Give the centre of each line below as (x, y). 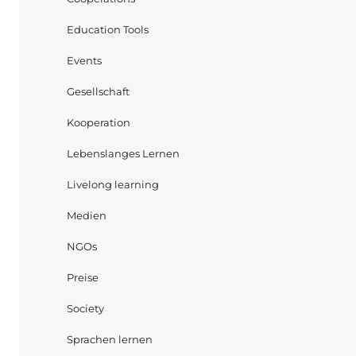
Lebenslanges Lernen (123, 153)
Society (85, 308)
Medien (86, 215)
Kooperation (98, 122)
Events (84, 60)
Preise (82, 277)
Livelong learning (112, 184)
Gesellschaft (98, 91)
